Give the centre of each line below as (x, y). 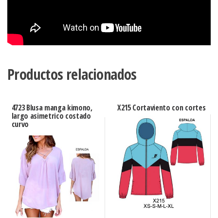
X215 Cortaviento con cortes (161, 108)
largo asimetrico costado (51, 116)
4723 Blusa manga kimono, (52, 108)
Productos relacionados (72, 74)
